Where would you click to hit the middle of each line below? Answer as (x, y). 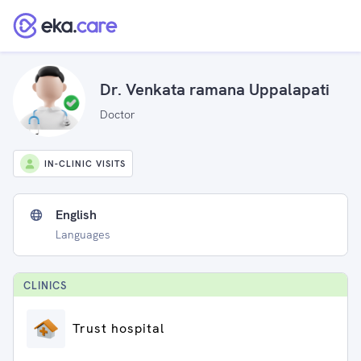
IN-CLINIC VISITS (85, 164)
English (76, 215)
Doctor (118, 114)
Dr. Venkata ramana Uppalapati (215, 89)
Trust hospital (118, 328)
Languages (83, 234)
